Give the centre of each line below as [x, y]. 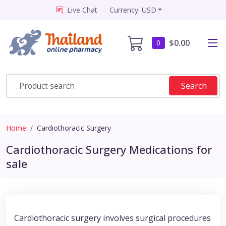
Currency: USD [133, 10]
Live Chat [82, 10]
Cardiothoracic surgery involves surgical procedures [112, 218]
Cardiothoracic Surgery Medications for [109, 150]
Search [194, 86]
